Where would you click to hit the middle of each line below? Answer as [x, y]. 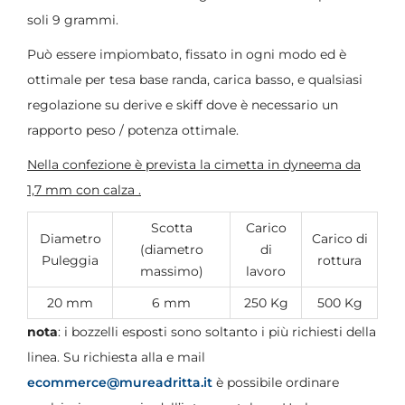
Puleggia [70, 260]
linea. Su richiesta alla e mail [116, 357]
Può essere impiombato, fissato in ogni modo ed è [187, 54]
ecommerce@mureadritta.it [120, 382]
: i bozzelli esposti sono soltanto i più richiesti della [217, 331]
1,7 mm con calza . [84, 189]
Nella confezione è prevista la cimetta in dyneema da [194, 164]
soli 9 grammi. [73, 19]
